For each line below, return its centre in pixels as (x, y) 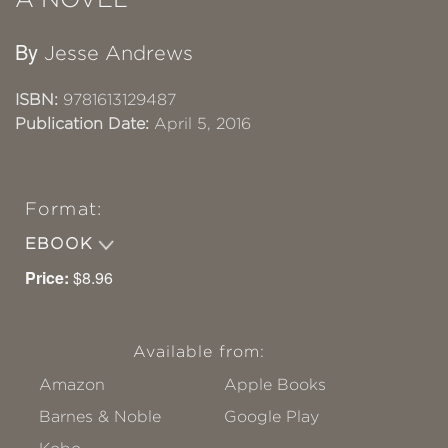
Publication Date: (82, 124)
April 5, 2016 (200, 124)
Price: (47, 278)
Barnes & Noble (100, 417)
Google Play (272, 417)
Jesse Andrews (118, 53)
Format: (63, 209)
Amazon (72, 385)
